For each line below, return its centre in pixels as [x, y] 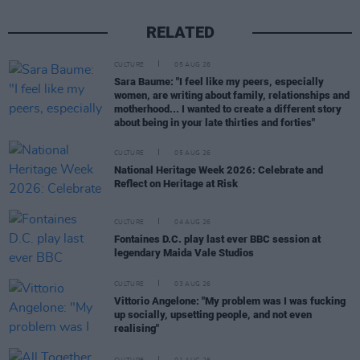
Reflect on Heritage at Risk [176, 183]
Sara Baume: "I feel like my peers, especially [219, 81]
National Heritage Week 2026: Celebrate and [219, 170]
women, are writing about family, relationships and [232, 95]
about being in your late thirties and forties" [215, 122]
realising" [137, 329]
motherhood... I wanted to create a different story [228, 108]
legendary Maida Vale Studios [184, 252]
